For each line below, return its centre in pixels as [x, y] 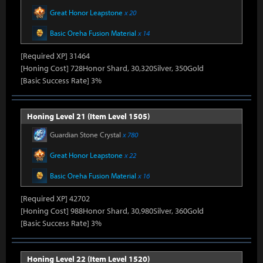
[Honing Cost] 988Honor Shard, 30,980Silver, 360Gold [112, 211]
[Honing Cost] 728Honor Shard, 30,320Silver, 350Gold [112, 68]
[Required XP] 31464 [55, 56]
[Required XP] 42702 [55, 198]
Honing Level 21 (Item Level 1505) [88, 116]
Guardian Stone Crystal [86, 134]
